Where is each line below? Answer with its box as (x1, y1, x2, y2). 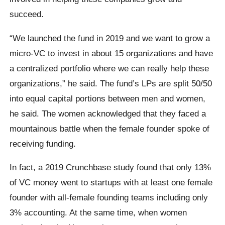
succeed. (10, 9, 44, 20)
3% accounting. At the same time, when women (10, 207, 187, 217)
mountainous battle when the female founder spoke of (10, 123, 210, 134)
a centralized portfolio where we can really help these (10, 63, 209, 73)
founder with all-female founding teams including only (10, 192, 208, 202)
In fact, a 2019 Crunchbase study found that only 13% (10, 162, 211, 172)
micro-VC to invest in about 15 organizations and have (10, 48, 213, 58)
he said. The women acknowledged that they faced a (10, 108, 206, 119)
